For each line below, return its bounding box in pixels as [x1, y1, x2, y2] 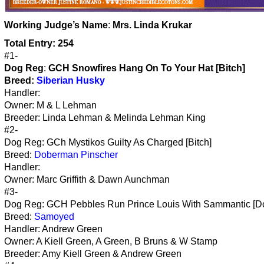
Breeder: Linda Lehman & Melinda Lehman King [4, 112, 206, 123]
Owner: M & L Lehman [4, 100, 97, 110]
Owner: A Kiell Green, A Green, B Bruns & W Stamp [4, 236, 217, 246]
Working [4, 19, 42, 30]
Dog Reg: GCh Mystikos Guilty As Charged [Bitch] [4, 137, 212, 147]
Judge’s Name [44, 19, 108, 30]
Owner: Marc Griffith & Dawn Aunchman [4, 174, 170, 184]
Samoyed [34, 211, 74, 222]
